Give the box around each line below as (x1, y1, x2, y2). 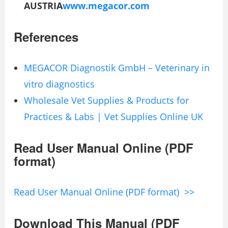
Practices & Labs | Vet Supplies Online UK (24, 110, 203, 123)
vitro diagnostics (24, 78, 95, 91)
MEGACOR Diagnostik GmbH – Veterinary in (24, 62, 210, 74)
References (14, 28, 78, 46)
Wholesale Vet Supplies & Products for (24, 94, 189, 107)
